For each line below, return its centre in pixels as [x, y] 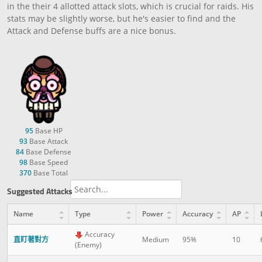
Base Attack [48, 141]
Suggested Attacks [40, 191]
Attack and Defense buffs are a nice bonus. [92, 31]
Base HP [48, 130]
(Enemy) [88, 244]
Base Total [50, 173]
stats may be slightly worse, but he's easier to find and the [121, 19]
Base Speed [48, 162]
